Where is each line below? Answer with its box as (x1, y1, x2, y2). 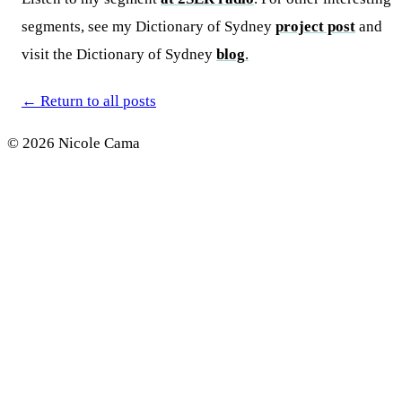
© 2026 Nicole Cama (7, 135, 140, 153)
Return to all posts (37, 92, 156, 110)
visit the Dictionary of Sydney (22, 45, 216, 63)
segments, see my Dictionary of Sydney (22, 17, 275, 35)
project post (275, 17, 355, 35)
